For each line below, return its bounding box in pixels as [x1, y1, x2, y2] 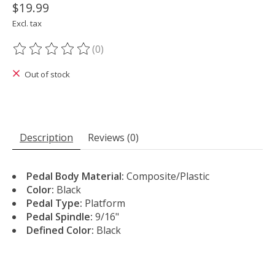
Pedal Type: [26, 196, 82, 211]
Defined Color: [26, 223, 94, 238]
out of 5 [150, 48, 188, 63]
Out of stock [24, 68, 70, 80]
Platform [82, 196, 125, 211]
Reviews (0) [88, 131, 139, 145]
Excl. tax [12, 17, 42, 29]
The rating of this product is [12, 48, 144, 63]
